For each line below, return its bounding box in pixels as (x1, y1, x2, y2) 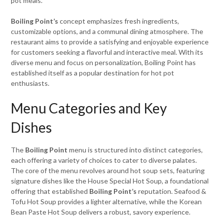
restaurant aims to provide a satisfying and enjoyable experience (11, 37, 209, 46)
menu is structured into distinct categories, (68, 146, 203, 154)
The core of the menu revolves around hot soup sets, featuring (11, 166, 205, 175)
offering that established (11, 187, 90, 195)
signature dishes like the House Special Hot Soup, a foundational (11, 177, 209, 185)
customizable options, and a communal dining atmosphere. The (11, 27, 204, 36)
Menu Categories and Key (11, 100, 167, 116)
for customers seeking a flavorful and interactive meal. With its (11, 48, 204, 56)
